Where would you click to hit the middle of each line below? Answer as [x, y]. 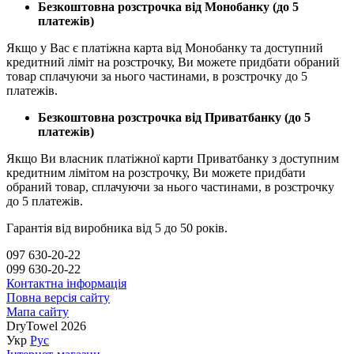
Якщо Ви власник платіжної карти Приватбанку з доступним [173, 158]
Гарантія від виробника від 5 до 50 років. [117, 228]
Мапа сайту [38, 311]
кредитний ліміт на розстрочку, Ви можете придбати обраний [173, 62]
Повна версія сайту [58, 297]
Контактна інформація [66, 283]
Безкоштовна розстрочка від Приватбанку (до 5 [174, 117]
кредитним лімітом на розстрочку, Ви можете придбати [156, 172]
